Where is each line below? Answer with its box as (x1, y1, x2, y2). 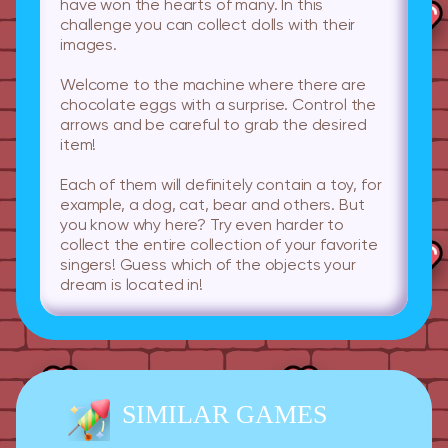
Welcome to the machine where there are (60, 78, 366, 95)
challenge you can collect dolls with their (60, 18, 356, 35)
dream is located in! (60, 278, 203, 295)
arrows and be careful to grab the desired (60, 118, 367, 135)
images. (60, 38, 117, 55)
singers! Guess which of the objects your (60, 258, 356, 275)
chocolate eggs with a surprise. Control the (60, 98, 377, 115)
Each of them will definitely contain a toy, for (60, 178, 382, 195)
